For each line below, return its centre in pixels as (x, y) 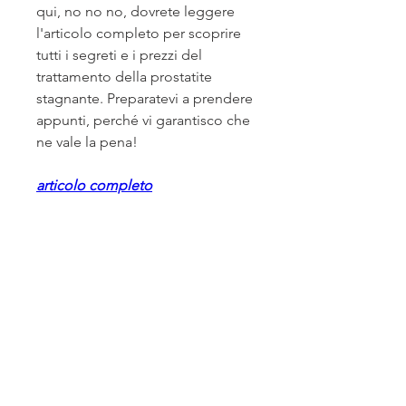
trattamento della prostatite (124, 77)
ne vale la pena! (87, 142)
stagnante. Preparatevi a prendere (145, 99)
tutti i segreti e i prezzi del (119, 55)
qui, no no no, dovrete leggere (135, 12)
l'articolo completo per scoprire (139, 34)
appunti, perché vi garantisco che (143, 121)
